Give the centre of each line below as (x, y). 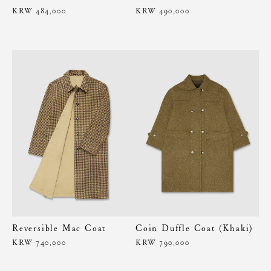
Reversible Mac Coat (59, 228)
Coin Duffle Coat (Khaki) (195, 228)
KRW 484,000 (39, 11)
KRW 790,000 (163, 243)
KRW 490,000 (163, 11)
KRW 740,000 (39, 243)
